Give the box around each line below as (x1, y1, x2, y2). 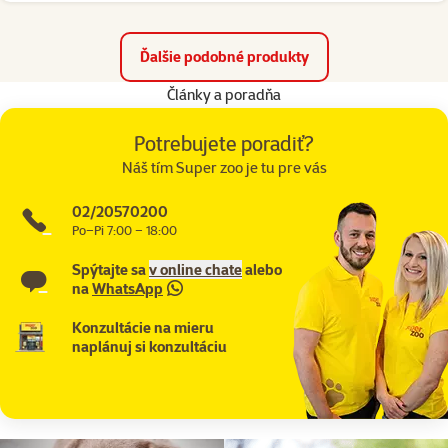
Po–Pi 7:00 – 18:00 (72, 221, 177, 238)
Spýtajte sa (72, 259, 149, 279)
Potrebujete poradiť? (134, 129, 314, 156)
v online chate (149, 259, 242, 279)
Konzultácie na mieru (72, 317, 214, 337)
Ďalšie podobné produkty (139, 47, 309, 67)
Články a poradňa (167, 84, 281, 104)
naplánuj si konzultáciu (72, 336, 227, 356)
